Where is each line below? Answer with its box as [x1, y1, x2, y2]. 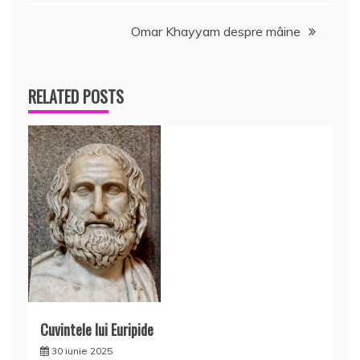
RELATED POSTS [28, 84, 124, 108]
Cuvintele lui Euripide [40, 319, 153, 340]
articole [27, 16, 98, 54]
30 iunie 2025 [51, 345, 112, 357]
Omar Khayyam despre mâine [131, 23, 301, 39]
